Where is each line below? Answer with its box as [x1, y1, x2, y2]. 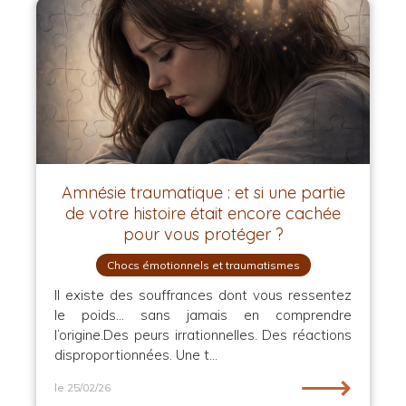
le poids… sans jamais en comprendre [54, 306, 352, 324]
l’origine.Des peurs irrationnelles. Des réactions [54, 326, 352, 343]
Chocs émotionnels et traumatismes [106, 258, 300, 272]
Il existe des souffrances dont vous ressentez [54, 286, 352, 304]
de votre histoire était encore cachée [65, 203, 341, 224]
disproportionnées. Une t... [54, 346, 217, 363]
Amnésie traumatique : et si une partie [61, 182, 345, 203]
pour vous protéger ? [122, 224, 284, 245]
